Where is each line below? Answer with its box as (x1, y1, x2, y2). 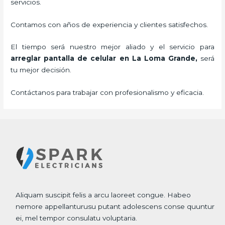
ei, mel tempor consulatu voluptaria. (16, 214, 138, 222)
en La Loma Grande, (116, 54, 200, 63)
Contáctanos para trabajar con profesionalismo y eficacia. (11, 88, 204, 97)
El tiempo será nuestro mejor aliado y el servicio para (11, 43, 214, 51)
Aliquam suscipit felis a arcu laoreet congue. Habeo (16, 191, 191, 199)
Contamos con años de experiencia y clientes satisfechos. (11, 20, 208, 29)
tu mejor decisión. (11, 66, 72, 74)
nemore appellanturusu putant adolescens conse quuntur (16, 202, 215, 211)
